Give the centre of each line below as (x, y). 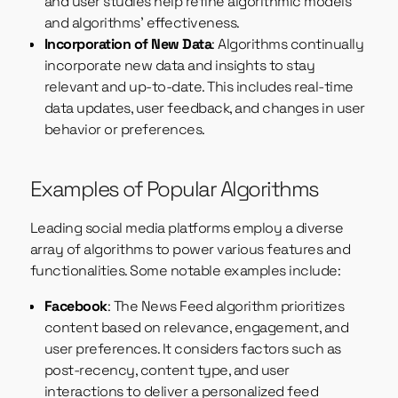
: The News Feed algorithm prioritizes (226, 306)
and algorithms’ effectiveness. (142, 23)
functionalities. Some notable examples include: (185, 271)
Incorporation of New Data (128, 44)
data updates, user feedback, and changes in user (204, 108)
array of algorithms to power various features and (190, 250)
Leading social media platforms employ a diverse (187, 228)
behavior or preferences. (124, 130)
